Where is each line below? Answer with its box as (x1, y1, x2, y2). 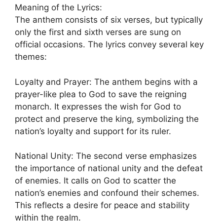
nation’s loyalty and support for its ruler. (15, 126, 171, 136)
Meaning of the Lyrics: (15, 2, 102, 13)
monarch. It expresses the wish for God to (15, 101, 181, 111)
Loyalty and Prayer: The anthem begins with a (15, 76, 198, 87)
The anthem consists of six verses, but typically (15, 15, 203, 25)
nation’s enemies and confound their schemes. (15, 188, 199, 198)
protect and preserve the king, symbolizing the (15, 113, 199, 124)
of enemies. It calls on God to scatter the (15, 176, 176, 186)
